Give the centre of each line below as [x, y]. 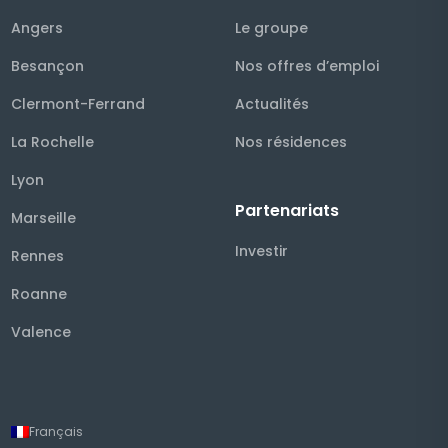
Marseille [43, 218]
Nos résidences [291, 142]
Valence [41, 332]
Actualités [272, 104]
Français [56, 432]
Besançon [47, 66]
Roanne [39, 294]
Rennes [37, 256]
